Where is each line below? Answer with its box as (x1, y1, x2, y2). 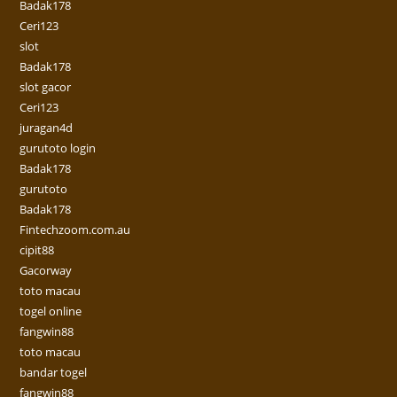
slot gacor (19, 79, 72, 96)
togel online (19, 303, 82, 320)
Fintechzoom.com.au (19, 222, 131, 238)
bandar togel (19, 364, 88, 381)
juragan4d (19, 120, 74, 136)
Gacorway (19, 262, 73, 279)
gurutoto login (19, 140, 97, 157)
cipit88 (19, 242, 55, 259)
